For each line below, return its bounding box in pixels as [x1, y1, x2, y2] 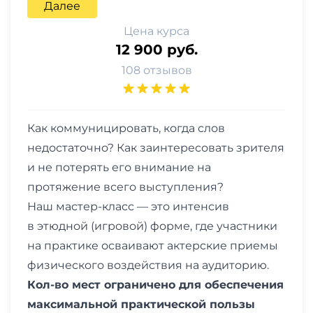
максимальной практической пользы [27, 297, 255, 311]
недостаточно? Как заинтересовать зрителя [27, 140, 284, 154]
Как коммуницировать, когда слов [27, 121, 225, 135]
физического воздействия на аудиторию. [27, 258, 269, 272]
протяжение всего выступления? [27, 180, 224, 194]
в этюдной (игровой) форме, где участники [27, 219, 277, 233]
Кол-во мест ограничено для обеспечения [27, 277, 284, 291]
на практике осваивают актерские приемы [27, 238, 278, 252]
